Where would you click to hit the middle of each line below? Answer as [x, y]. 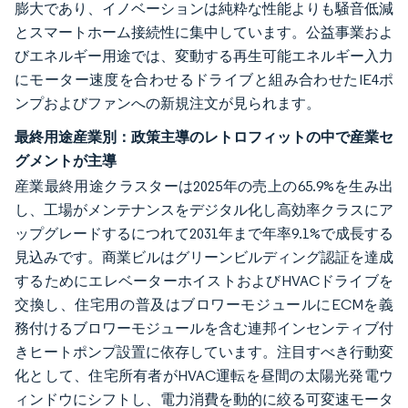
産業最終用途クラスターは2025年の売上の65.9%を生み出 [204, 186]
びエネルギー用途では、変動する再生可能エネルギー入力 [204, 56]
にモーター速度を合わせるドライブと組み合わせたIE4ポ [204, 79]
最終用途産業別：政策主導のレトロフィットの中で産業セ [204, 136]
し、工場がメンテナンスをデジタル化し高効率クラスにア [204, 209]
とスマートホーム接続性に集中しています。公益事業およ [204, 32]
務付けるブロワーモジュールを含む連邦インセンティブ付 [204, 328]
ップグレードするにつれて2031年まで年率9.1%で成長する [204, 233]
